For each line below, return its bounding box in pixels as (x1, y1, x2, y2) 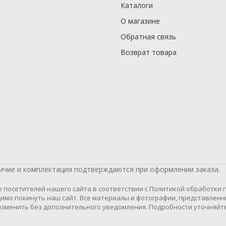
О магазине (121, 16, 160, 26)
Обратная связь (121, 32, 176, 42)
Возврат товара (121, 47, 177, 58)
